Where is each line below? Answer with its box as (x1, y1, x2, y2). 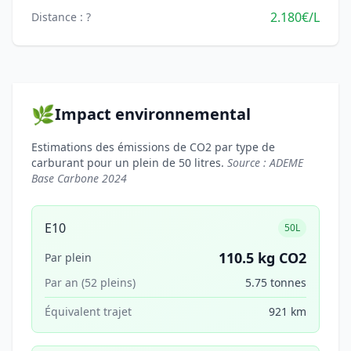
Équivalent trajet (45, 304, 132, 319)
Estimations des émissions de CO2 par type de (31, 139, 275, 154)
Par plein (45, 250, 92, 265)
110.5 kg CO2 (219, 248, 306, 267)
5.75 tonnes (245, 275, 306, 290)
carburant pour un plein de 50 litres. (31, 155, 227, 170)
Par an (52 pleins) (45, 275, 136, 290)
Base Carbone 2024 (31, 171, 127, 186)
